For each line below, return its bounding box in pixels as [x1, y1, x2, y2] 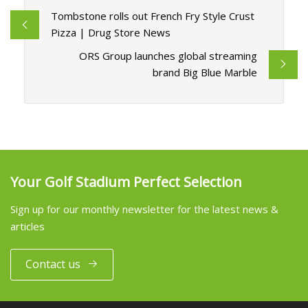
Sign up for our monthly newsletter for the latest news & [10, 201, 278, 216]
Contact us [25, 256, 80, 272]
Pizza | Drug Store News [50, 25, 170, 40]
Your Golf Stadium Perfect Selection [10, 172, 242, 191]
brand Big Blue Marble [153, 65, 258, 80]
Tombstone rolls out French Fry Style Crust [50, 9, 254, 23]
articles [10, 219, 45, 233]
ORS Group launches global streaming [79, 49, 258, 63]
